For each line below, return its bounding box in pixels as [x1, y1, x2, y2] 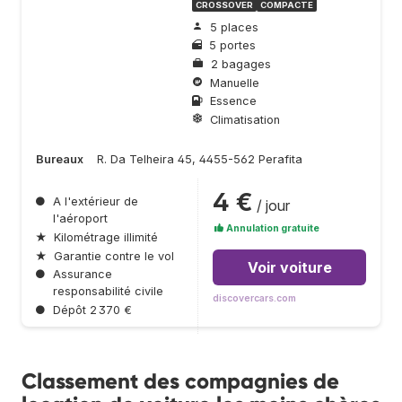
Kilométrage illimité [54, 230, 158, 244]
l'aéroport [53, 212, 108, 226]
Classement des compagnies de [22, 368, 339, 395]
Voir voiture [247, 258, 332, 277]
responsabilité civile [53, 284, 163, 299]
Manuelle [210, 75, 259, 90]
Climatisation [210, 112, 280, 127]
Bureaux [36, 153, 83, 167]
